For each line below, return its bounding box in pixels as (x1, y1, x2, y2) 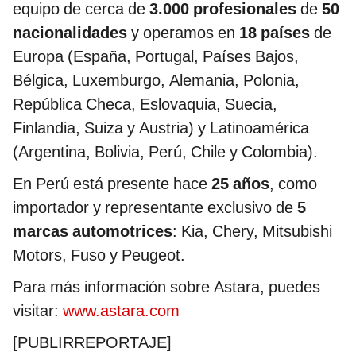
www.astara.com (63, 301, 180, 321)
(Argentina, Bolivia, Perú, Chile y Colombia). (13, 142, 318, 162)
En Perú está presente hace (13, 174, 211, 194)
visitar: (13, 301, 63, 321)
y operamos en (127, 23, 239, 43)
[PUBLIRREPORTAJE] (13, 333, 172, 353)
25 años (211, 174, 269, 194)
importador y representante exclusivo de (13, 198, 297, 218)
